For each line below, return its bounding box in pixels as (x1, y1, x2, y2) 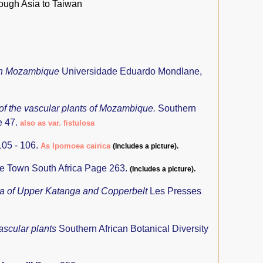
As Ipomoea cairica (41, 141, 110, 151)
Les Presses (150, 186, 201, 197)
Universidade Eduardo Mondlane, (62, 66, 202, 76)
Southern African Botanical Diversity (59, 223, 208, 234)
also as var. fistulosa (20, 118, 95, 127)
